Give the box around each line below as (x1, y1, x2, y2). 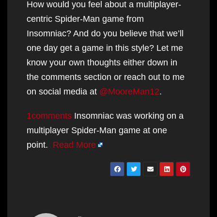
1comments (27, 110, 72, 121)
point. (27, 139, 53, 150)
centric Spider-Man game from (27, 14, 144, 24)
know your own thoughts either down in (27, 57, 177, 67)
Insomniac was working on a (72, 110, 184, 121)
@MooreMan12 (99, 86, 159, 96)
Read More (53, 139, 96, 150)
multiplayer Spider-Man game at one (27, 125, 167, 135)
